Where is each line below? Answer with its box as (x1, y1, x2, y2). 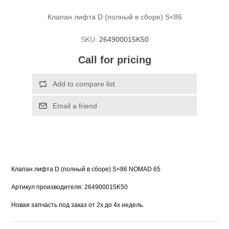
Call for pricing (78, 54, 151, 66)
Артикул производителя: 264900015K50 (11, 184, 128, 191)
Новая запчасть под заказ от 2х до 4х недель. (11, 201, 145, 209)
